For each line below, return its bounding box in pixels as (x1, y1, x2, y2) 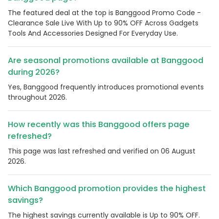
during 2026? (8, 66, 60, 78)
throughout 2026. (8, 92, 67, 103)
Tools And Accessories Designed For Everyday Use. (8, 28, 178, 39)
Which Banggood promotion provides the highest (8, 183, 206, 195)
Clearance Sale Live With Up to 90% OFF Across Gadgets (8, 18, 198, 28)
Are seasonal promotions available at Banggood (8, 55, 203, 66)
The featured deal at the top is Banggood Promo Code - (8, 8, 201, 18)
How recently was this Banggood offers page (8, 119, 190, 131)
